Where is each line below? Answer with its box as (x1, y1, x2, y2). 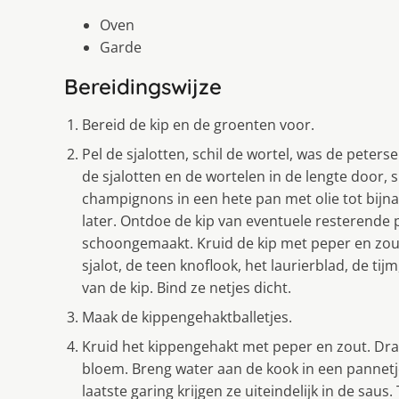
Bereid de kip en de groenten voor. (82, 115, 314, 135)
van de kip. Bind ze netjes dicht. (82, 278, 291, 298)
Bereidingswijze (64, 73, 222, 101)
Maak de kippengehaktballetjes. (82, 307, 292, 328)
